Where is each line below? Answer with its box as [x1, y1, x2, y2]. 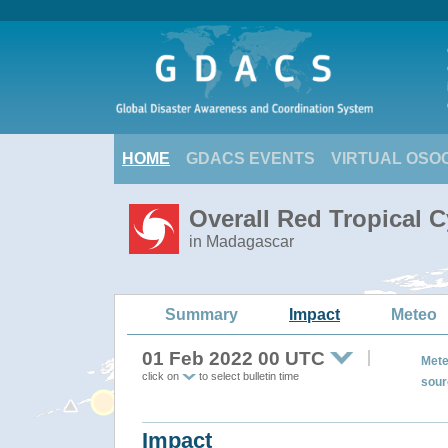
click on [142, 370, 182, 382]
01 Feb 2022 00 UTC [142, 348, 325, 369]
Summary [165, 305, 238, 323]
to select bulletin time [196, 370, 299, 382]
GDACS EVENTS [186, 150, 315, 167]
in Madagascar [189, 233, 294, 250]
